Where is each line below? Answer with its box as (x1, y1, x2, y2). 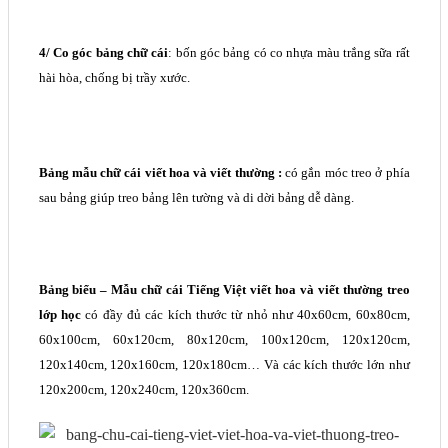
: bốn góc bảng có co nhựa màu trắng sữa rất (168, 44, 410, 60)
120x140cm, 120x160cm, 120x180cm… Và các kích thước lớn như (38, 356, 410, 372)
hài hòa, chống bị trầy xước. (38, 69, 190, 85)
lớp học (38, 306, 86, 322)
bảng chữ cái (95, 44, 169, 60)
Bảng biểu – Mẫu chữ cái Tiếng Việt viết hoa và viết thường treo (38, 281, 410, 297)
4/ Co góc (38, 44, 93, 60)
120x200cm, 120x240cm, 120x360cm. (38, 381, 249, 397)
